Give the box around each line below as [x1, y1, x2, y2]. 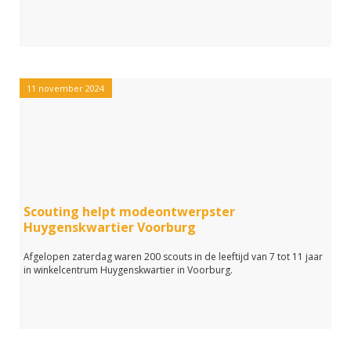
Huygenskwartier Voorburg [24, 219, 196, 236]
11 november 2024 [27, 82, 104, 94]
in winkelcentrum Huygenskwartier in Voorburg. [24, 263, 233, 277]
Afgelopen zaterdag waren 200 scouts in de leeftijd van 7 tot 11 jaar [24, 250, 323, 263]
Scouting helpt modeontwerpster [24, 203, 235, 220]
